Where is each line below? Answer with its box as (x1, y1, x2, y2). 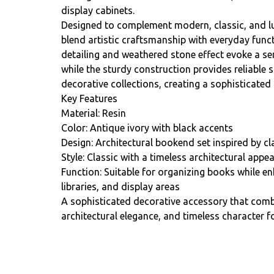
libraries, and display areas (61, 181, 180, 192)
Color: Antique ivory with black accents (61, 122, 233, 133)
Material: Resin (61, 108, 126, 119)
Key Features (61, 93, 117, 104)
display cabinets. (61, 5, 135, 16)
